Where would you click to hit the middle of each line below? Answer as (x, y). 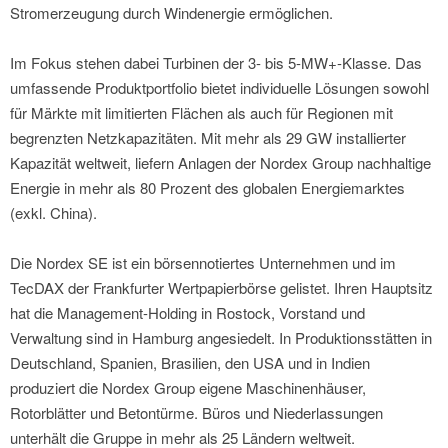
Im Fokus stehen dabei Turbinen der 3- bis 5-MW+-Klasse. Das (216, 63)
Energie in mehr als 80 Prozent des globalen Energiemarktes (207, 188)
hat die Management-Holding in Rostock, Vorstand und (187, 313)
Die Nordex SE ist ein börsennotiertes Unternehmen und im (203, 263)
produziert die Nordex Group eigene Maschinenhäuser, (188, 388)
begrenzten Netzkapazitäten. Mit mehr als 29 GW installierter (208, 138)
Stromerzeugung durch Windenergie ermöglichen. (171, 13)
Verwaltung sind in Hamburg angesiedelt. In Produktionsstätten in (221, 338)
